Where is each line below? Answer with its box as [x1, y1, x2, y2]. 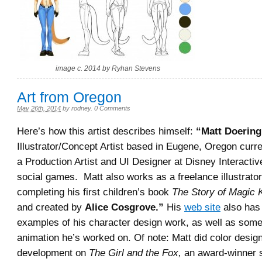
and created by [17, 201, 85, 213]
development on [17, 247, 89, 258]
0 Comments [94, 105, 130, 112]
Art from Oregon [17, 89, 122, 105]
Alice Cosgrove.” [85, 201, 164, 213]
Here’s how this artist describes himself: [17, 125, 196, 137]
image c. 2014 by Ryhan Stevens [55, 64, 160, 73]
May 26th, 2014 [17, 105, 61, 112]
